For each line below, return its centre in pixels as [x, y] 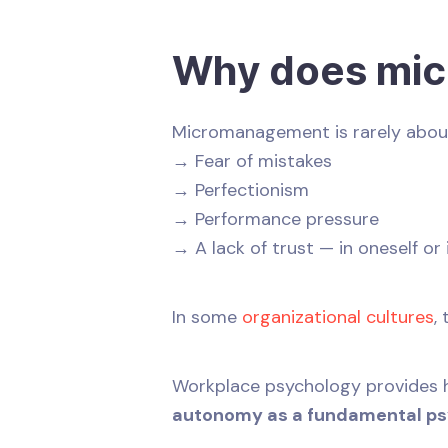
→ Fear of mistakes [252, 160]
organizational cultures [338, 316]
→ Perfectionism [240, 189]
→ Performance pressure [275, 218]
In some [207, 316]
